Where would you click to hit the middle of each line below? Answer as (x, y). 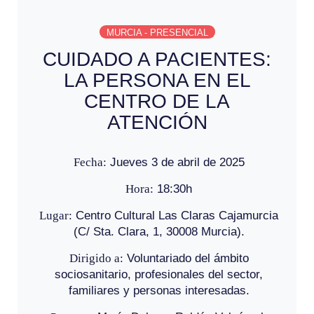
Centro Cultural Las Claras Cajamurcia (175, 215)
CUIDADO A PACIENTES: (157, 59)
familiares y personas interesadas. (159, 290)
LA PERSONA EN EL (157, 80)
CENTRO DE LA (157, 101)
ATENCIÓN (157, 122)
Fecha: (90, 162)
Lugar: (56, 215)
